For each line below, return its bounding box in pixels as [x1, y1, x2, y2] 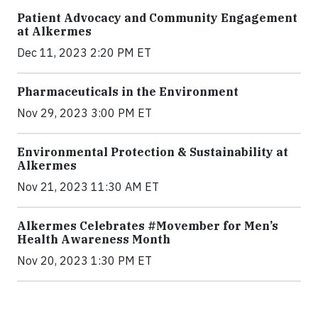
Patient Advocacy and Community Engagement [17, 11, 297, 25]
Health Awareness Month [17, 232, 170, 246]
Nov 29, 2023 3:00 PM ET [17, 106, 152, 120]
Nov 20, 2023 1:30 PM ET [17, 253, 152, 268]
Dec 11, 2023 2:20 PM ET [17, 45, 151, 60]
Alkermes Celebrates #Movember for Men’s [17, 219, 278, 233]
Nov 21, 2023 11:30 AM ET [17, 180, 159, 194]
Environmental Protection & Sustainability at [17, 145, 288, 159]
